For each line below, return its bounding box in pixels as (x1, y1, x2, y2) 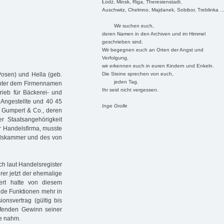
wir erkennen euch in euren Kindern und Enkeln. (101, 62, 214, 68)
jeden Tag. (101, 78, 138, 84)
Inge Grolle (101, 102, 127, 108)
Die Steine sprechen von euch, (101, 70, 173, 76)
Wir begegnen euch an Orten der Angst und (101, 46, 203, 52)
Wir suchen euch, (101, 22, 154, 28)
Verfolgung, (101, 54, 128, 60)
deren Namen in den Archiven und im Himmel (101, 30, 205, 36)
